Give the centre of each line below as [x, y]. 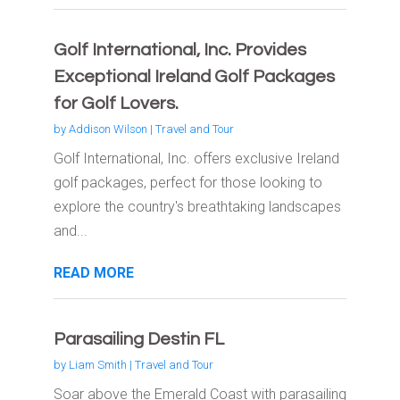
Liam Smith [97, 365]
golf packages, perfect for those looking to [187, 183]
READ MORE [93, 273]
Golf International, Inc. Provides [179, 50]
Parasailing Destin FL [138, 340]
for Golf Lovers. [116, 104]
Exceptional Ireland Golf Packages [194, 77]
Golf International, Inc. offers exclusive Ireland [196, 159]
